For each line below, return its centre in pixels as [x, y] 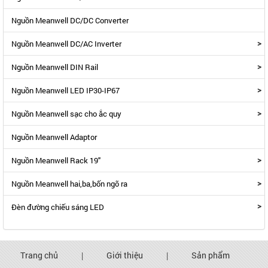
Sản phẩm [211, 255]
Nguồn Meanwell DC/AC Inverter [66, 44]
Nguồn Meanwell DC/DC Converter [70, 20]
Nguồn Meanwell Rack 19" [56, 160]
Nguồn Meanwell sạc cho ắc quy [66, 114]
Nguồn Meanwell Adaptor [54, 137]
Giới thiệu [125, 255]
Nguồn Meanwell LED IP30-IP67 [66, 90]
